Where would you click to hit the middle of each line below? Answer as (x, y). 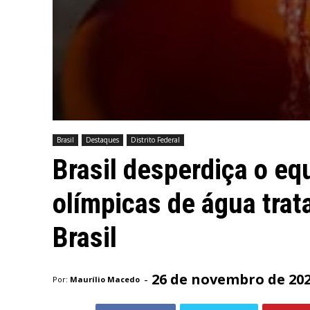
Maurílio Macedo (105, 279)
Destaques (102, 140)
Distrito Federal (155, 140)
